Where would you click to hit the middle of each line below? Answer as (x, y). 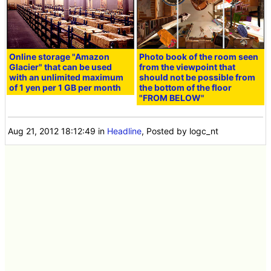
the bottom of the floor (186, 87)
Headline (125, 131)
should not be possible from (198, 77)
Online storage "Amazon (60, 56)
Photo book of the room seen (199, 56)
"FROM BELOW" (172, 97)
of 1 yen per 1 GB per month (65, 87)
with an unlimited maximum (67, 77)
